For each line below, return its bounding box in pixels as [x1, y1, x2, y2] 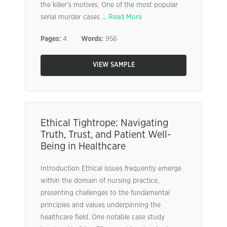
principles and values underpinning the [41, 202, 161, 209]
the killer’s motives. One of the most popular [41, 2, 178, 9]
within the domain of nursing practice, [41, 177, 159, 184]
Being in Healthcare [41, 141, 126, 152]
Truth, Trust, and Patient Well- [41, 130, 171, 140]
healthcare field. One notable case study [41, 214, 165, 221]
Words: [81, 35, 103, 43]
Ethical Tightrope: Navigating [41, 118, 168, 128]
